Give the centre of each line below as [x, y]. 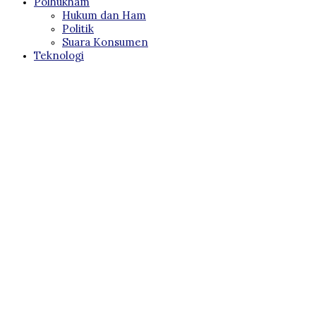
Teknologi [59, 55]
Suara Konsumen [105, 42]
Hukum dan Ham [104, 15]
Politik [78, 28]
